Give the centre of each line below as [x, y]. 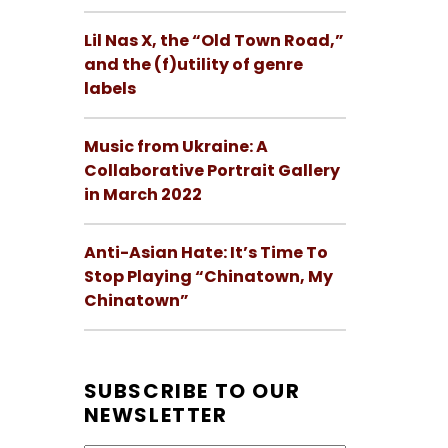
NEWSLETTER [155, 415]
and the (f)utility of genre [193, 65]
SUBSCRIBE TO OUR [192, 391]
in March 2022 [142, 195]
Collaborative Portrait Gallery [211, 171]
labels [109, 89]
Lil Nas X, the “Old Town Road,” [213, 41]
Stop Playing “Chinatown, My [208, 277]
